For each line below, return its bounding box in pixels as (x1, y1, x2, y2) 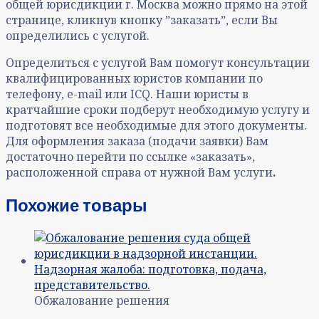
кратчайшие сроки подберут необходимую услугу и (6, 102, 310, 118)
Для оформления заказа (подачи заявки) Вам (6, 133, 268, 150)
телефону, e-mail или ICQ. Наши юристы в (6, 86, 249, 103)
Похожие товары (6, 194, 147, 216)
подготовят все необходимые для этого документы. (6, 117, 307, 134)
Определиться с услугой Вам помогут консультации (6, 55, 310, 71)
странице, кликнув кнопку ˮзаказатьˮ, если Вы (6, 12, 278, 28)
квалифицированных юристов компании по (6, 70, 263, 87)
